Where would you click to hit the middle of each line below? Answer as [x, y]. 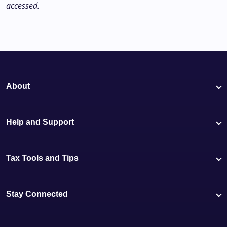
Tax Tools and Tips [42, 158]
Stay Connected [37, 194]
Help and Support [40, 122]
